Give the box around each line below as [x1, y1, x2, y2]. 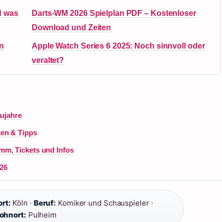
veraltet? [32, 56, 64, 64]
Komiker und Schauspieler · [56, 198, 153, 208]
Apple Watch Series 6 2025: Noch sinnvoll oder [32, 42, 205, 50]
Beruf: [33, 198, 56, 208]
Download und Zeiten [32, 23, 111, 32]
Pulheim [26, 210, 57, 220]
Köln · [10, 198, 34, 208]
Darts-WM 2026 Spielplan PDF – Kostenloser [32, 9, 196, 17]
